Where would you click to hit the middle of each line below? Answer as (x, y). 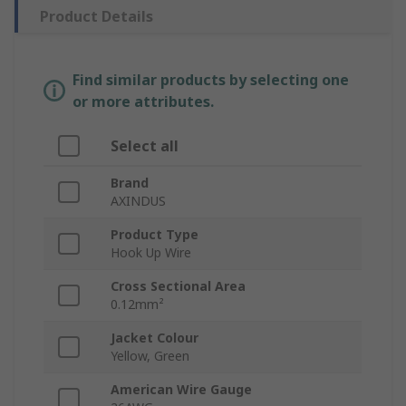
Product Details (97, 17)
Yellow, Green (150, 356)
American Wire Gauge (181, 390)
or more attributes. (143, 102)
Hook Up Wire (151, 253)
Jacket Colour (155, 338)
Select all (145, 146)
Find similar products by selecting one (211, 80)
